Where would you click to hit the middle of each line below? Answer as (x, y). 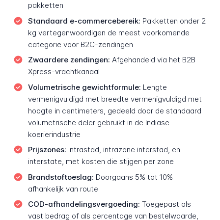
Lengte (154, 87)
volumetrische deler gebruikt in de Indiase (98, 122)
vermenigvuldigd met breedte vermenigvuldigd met (115, 99)
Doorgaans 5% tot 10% (133, 177)
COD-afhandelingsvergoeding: (84, 204)
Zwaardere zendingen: (69, 60)
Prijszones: (47, 150)
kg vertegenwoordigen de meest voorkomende (109, 32)
